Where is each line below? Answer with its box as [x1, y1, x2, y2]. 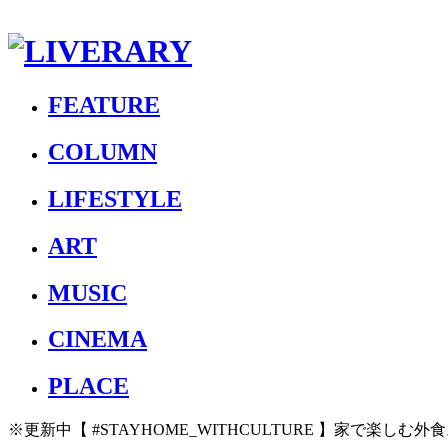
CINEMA [48, 326, 147, 353]
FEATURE [48, 91, 160, 118]
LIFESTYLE [48, 185, 182, 212]
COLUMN [48, 138, 157, 165]
